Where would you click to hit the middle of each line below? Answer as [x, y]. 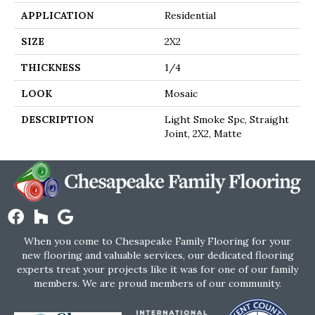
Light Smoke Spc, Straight [227, 120]
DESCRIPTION [57, 120]
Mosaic [181, 94]
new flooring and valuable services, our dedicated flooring [157, 255]
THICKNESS [51, 68]
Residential [190, 16]
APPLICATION [57, 16]
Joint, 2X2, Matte [203, 134]
